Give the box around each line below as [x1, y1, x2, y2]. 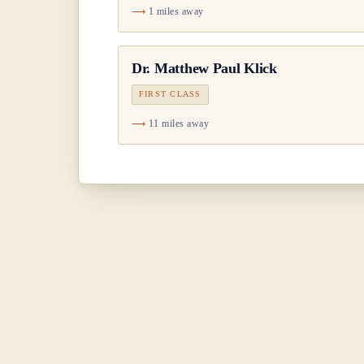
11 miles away [148, 117, 210, 129]
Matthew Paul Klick [154, 60, 277, 77]
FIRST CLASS [139, 89, 201, 99]
